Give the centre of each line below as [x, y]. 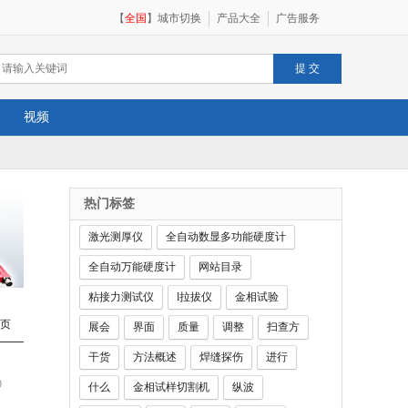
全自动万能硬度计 [132, 267]
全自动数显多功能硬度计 [226, 237]
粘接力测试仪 [121, 297]
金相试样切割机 [171, 387]
